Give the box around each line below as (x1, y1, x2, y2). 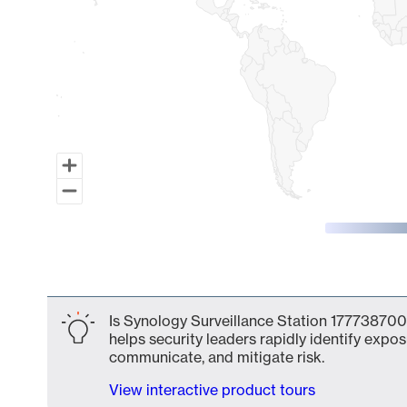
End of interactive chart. (47, 272, 210, 290)
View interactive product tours (109, 381, 315, 399)
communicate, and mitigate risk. (109, 348, 324, 366)
